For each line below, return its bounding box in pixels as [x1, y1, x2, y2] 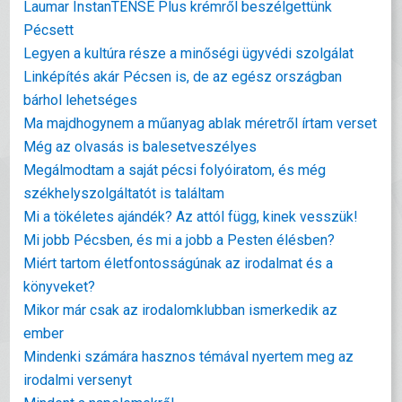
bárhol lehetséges [23, 92, 138, 109]
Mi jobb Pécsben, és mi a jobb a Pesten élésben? [23, 232, 336, 249]
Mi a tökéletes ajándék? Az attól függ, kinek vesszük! [23, 208, 359, 225]
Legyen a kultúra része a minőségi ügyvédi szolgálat [23, 45, 354, 62]
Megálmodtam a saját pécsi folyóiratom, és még [23, 162, 327, 179]
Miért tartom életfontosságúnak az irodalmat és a [23, 255, 334, 272]
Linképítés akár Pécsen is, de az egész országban [23, 68, 343, 85]
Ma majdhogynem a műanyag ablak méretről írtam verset [23, 115, 378, 132]
